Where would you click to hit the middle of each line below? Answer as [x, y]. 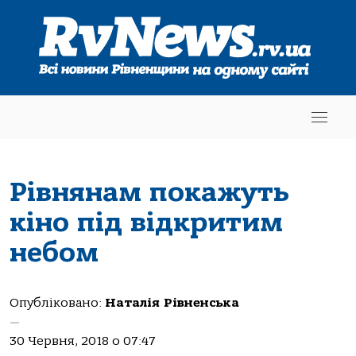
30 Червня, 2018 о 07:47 [83, 341]
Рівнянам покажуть [149, 192]
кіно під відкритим [146, 222]
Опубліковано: [57, 303]
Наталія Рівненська [172, 303]
